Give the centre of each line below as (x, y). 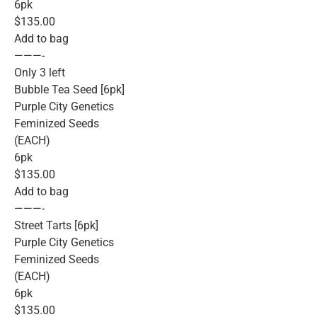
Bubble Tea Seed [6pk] (69, 89)
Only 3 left (40, 72)
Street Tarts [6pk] (56, 225)
